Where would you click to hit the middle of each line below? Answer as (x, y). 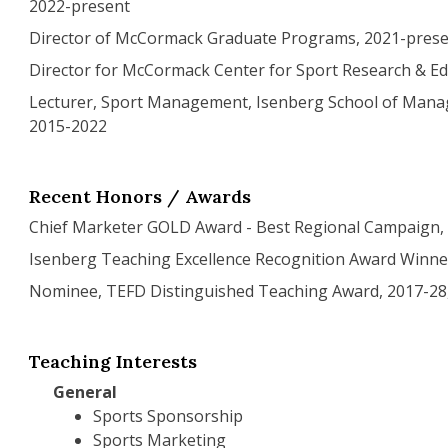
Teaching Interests (113, 361)
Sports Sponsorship (168, 416)
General (85, 392)
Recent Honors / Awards (140, 196)
